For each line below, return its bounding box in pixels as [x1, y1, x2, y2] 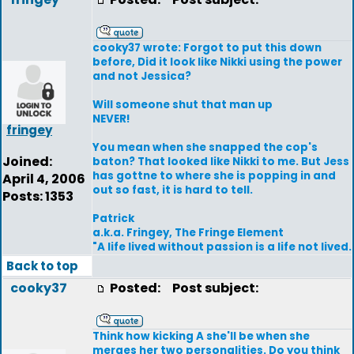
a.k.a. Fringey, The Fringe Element [92, 225, 284, 240]
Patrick [92, 211, 134, 226]
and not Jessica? [92, 69, 191, 84]
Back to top [6, 258, 78, 274]
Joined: [2, 153, 52, 171]
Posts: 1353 [2, 187, 73, 205]
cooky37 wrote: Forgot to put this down [92, 40, 322, 55]
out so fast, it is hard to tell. [92, 183, 253, 198]
